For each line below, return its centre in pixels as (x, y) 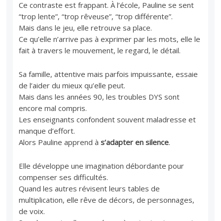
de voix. (32, 211)
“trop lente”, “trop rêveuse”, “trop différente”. (96, 16)
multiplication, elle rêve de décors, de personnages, (107, 200)
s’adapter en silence (135, 142)
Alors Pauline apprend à (60, 142)
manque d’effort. (47, 130)
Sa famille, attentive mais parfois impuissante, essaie (109, 74)
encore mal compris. (53, 108)
